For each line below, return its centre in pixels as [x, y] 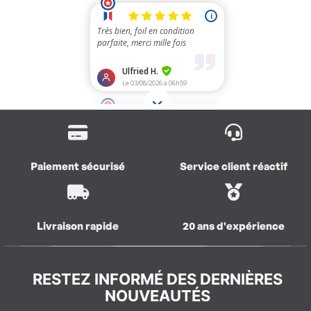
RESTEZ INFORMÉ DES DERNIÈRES [157, 279]
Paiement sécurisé [78, 167]
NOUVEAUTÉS [157, 296]
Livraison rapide [78, 226]
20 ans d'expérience [233, 226]
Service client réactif [233, 167]
